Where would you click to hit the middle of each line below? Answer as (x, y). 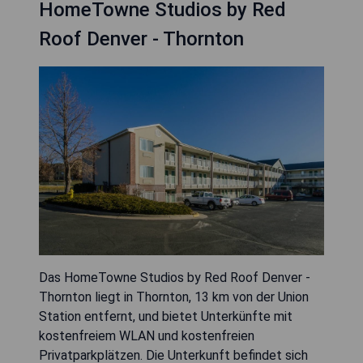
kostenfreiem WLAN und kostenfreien (147, 336)
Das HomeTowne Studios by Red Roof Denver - (175, 278)
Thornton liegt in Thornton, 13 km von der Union (174, 297)
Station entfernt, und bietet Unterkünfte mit (166, 317)
